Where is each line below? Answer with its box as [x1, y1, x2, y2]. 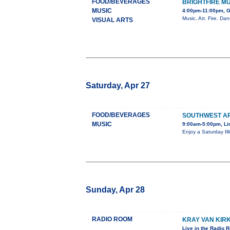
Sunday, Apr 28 [86, 185, 145, 195]
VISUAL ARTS [92, 16, 133, 24]
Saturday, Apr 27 [86, 81, 150, 90]
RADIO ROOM [92, 216, 132, 223]
